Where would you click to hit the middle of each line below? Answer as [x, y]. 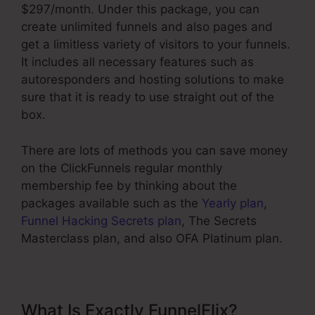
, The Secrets [219, 220]
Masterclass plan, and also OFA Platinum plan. [152, 238]
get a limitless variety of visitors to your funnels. [156, 45]
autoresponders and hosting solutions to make [153, 80]
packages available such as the [111, 203]
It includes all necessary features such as [137, 62]
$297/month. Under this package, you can [140, 9]
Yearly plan [233, 203]
